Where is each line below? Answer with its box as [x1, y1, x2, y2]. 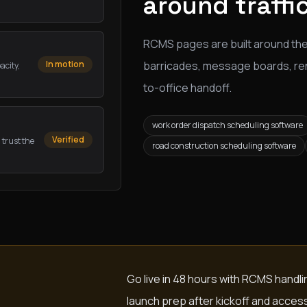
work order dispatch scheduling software [151, 119, 303, 131]
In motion [45, 58, 84, 70]
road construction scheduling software [151, 139, 296, 151]
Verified [51, 134, 84, 145]
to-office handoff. [143, 79, 232, 95]
